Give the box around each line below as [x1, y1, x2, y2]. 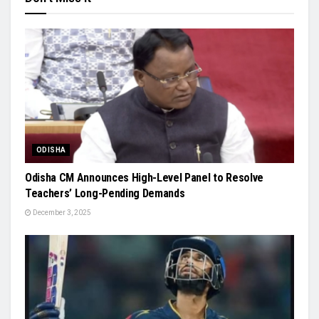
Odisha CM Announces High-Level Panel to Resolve [25, 170, 263, 184]
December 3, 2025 [31, 208, 91, 216]
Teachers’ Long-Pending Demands [25, 186, 185, 200]
